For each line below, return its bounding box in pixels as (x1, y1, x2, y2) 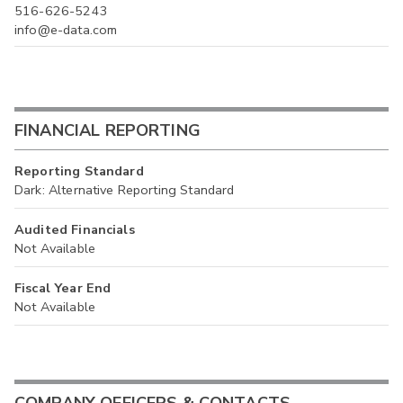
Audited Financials (14, 220, 135, 239)
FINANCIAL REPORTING (14, 119, 201, 141)
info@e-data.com (14, 20, 118, 39)
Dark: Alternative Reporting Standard (14, 181, 235, 200)
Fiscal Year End (14, 279, 112, 298)
